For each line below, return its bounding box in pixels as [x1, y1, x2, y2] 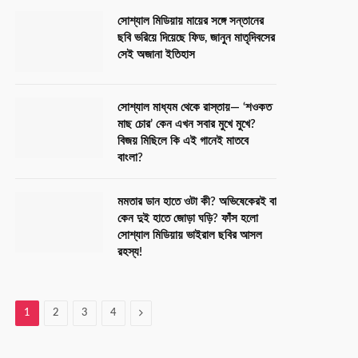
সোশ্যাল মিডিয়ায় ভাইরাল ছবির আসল [117, 229, 262, 241]
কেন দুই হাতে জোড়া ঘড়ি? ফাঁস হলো [117, 213, 258, 225]
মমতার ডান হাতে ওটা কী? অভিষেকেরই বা [117, 196, 276, 208]
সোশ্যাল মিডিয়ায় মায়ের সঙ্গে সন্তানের [117, 15, 264, 27]
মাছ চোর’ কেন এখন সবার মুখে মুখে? [117, 118, 256, 130]
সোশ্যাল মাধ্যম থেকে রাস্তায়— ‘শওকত [117, 101, 272, 113]
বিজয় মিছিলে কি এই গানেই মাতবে [117, 135, 249, 147]
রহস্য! [117, 246, 142, 258]
